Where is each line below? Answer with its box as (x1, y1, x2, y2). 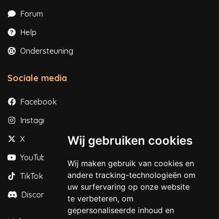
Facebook (18, 97, 57, 107)
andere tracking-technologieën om (67, 170, 196, 180)
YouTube (18, 153, 50, 163)
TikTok (18, 171, 43, 181)
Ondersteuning (18, 46, 73, 56)
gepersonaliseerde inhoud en (67, 205, 174, 215)
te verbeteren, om (67, 194, 133, 203)
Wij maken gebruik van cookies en (67, 158, 194, 168)
